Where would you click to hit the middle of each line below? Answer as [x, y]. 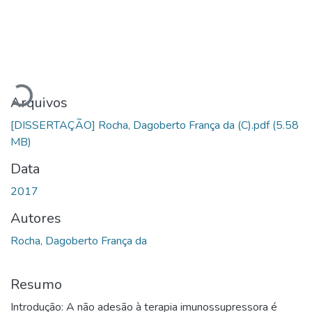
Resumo [36, 284]
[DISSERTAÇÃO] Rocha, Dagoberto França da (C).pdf [141, 125]
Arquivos [39, 102]
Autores [36, 218]
